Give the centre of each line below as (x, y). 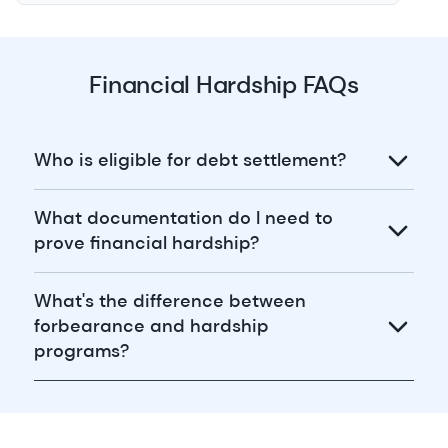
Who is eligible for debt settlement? (189, 160)
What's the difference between (169, 301)
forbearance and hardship (151, 326)
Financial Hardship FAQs (224, 84)
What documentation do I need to (183, 218)
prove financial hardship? (146, 243)
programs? (81, 351)
